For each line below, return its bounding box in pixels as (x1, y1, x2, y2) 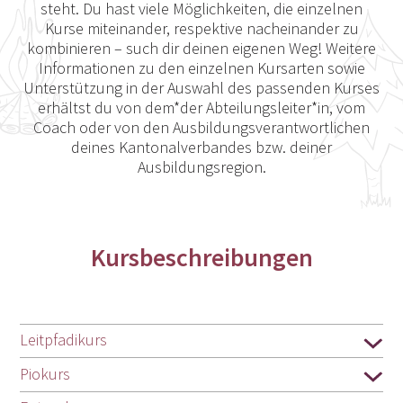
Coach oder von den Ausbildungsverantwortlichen (33, 117, 370, 139)
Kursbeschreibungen (90, 241, 313, 274)
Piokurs (20, 363, 71, 384)
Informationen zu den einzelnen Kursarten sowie (38, 58, 365, 79)
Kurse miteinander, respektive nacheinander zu (44, 18, 359, 40)
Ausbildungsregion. (137, 157, 266, 178)
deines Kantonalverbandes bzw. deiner (71, 137, 332, 158)
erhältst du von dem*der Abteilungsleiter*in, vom (38, 97, 365, 119)
